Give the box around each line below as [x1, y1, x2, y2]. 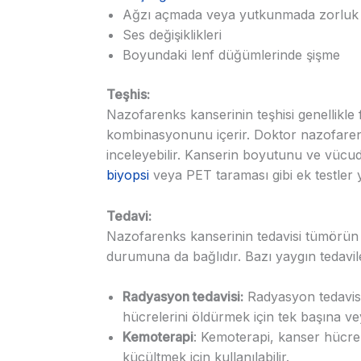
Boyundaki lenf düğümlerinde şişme [122, 47, 340, 64]
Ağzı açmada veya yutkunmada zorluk [122, 6, 359, 23]
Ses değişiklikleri [122, 27, 222, 44]
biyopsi [106, 167, 149, 184]
